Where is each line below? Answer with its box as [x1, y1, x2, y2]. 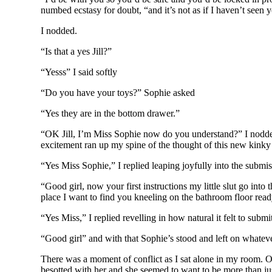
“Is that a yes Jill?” [41, 46, 112, 56]
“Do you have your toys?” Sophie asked [41, 87, 195, 98]
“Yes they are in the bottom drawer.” [41, 108, 180, 118]
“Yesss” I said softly [41, 67, 118, 77]
